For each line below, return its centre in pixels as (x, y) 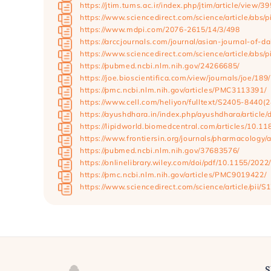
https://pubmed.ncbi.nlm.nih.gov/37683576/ (160, 150)
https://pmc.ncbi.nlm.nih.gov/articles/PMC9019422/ (173, 174)
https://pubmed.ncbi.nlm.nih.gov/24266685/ (160, 65)
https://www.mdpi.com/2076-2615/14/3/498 (160, 29)
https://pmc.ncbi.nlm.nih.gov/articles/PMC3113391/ (173, 90)
